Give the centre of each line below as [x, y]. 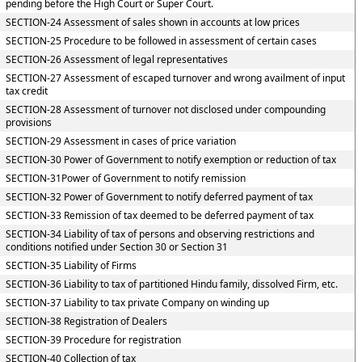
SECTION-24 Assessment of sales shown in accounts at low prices [152, 22]
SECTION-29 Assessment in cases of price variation [120, 141]
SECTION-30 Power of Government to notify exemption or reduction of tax [170, 160]
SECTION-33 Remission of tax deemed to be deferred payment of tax [159, 215]
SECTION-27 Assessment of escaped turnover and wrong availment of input [175, 78]
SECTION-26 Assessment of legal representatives [116, 59]
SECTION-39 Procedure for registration [93, 340]
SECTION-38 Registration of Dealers [86, 321]
